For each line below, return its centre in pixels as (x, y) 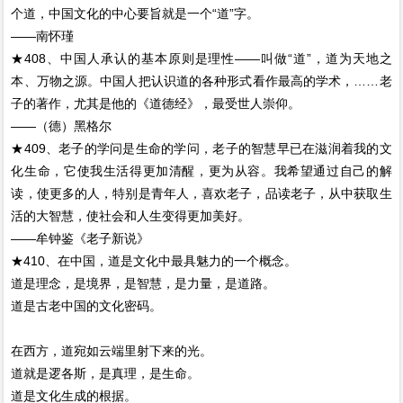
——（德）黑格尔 (62, 126)
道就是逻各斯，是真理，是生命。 (106, 373)
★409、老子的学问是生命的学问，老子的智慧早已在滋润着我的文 (201, 148)
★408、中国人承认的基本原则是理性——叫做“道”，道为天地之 (201, 58)
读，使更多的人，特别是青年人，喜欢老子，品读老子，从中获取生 (201, 193)
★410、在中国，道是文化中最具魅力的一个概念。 (154, 261)
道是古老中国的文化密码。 (87, 306)
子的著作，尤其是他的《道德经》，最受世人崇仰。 (156, 103)
